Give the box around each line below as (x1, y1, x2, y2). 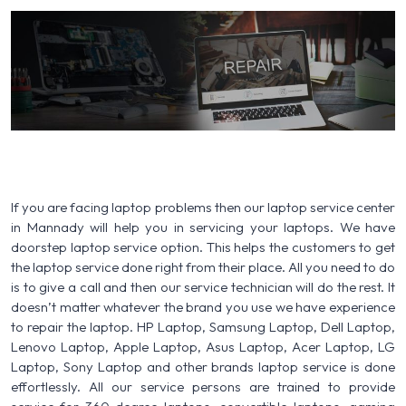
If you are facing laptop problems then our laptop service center (11, 198, 395, 216)
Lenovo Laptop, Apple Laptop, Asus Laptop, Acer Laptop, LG (11, 337, 395, 355)
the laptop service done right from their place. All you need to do (11, 257, 395, 275)
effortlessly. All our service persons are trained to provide (11, 377, 395, 395)
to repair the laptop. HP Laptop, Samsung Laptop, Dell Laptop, (11, 317, 395, 335)
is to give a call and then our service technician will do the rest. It (11, 277, 395, 295)
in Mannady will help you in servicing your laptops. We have (11, 217, 395, 236)
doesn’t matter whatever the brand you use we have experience (11, 297, 395, 315)
